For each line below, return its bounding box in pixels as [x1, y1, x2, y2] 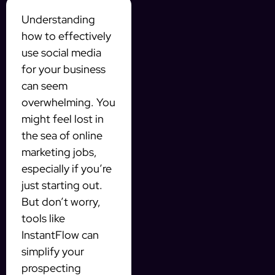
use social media [21, 45, 101, 60]
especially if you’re [21, 161, 112, 176]
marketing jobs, [21, 145, 97, 160]
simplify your [21, 244, 84, 259]
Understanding [21, 12, 95, 27]
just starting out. [21, 178, 103, 193]
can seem [21, 79, 68, 93]
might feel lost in [21, 112, 104, 126]
